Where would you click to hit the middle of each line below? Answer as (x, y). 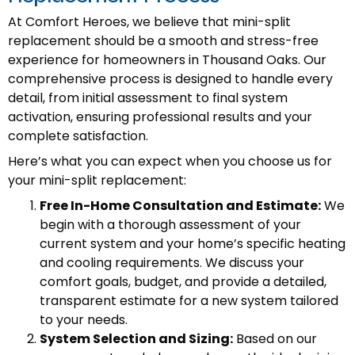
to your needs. (84, 320)
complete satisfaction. (78, 136)
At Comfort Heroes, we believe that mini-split (149, 22)
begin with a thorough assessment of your (170, 225)
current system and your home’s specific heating (193, 244)
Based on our (275, 339)
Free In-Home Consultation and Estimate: (180, 206)
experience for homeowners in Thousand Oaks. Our (167, 60)
